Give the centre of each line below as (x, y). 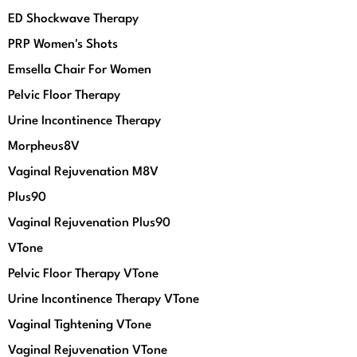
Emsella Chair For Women (80, 70)
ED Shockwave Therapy (73, 19)
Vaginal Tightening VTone (80, 325)
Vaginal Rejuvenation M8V (83, 172)
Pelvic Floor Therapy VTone (83, 274)
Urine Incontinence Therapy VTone (104, 300)
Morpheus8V (44, 147)
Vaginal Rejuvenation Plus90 (89, 223)
